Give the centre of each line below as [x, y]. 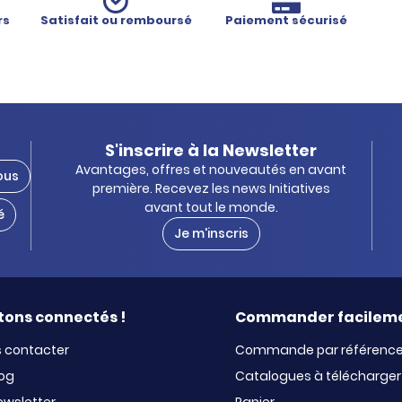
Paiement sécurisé [286, 20]
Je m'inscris [211, 233]
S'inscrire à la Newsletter [211, 150]
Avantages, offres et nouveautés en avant [211, 170]
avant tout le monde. [211, 207]
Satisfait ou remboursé [116, 20]
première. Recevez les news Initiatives [211, 188]
